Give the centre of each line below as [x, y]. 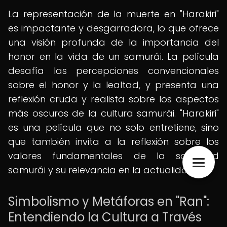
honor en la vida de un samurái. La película [113, 56]
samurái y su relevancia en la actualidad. [102, 170]
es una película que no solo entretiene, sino [113, 127]
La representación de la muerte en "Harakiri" [113, 14]
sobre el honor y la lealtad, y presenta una [113, 85]
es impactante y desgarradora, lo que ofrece [113, 28]
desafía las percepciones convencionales [113, 71]
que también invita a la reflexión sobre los [113, 142]
